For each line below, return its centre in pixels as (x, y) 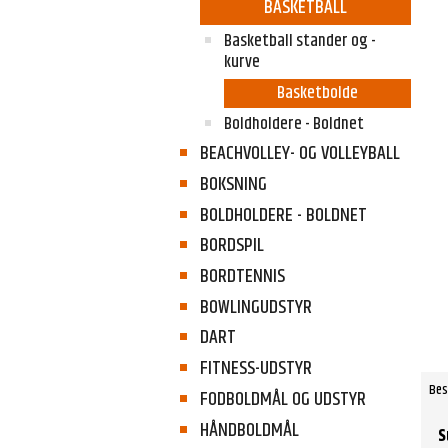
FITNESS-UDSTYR (255, 369)
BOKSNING (233, 184)
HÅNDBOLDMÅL (249, 430)
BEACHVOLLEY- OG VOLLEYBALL (299, 154)
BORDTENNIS (242, 276)
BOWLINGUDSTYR (255, 307)
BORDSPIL (231, 246)
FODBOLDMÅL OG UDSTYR (282, 399)
